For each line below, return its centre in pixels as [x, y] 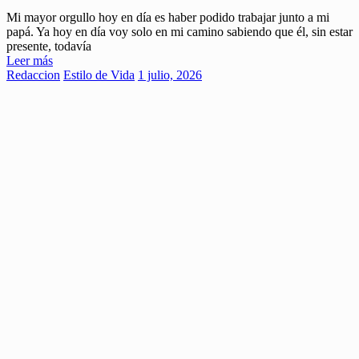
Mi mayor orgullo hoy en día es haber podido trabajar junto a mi [168, 18]
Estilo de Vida [99, 75]
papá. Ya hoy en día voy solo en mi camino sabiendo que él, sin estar [179, 32]
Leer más [30, 61]
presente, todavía [49, 46]
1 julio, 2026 [170, 75]
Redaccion [33, 75]
